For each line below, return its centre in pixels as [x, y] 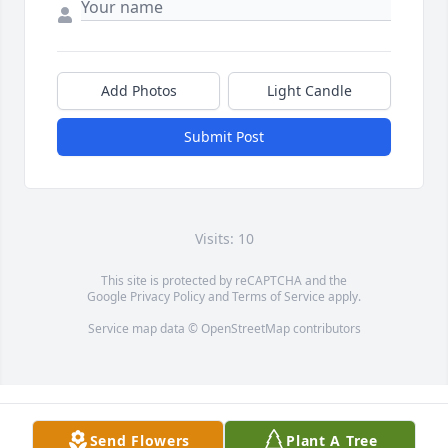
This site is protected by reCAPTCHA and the [224, 281]
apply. [343, 297]
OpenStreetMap [245, 329]
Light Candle [309, 91]
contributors [325, 329]
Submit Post [224, 137]
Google [108, 297]
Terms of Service [278, 297]
